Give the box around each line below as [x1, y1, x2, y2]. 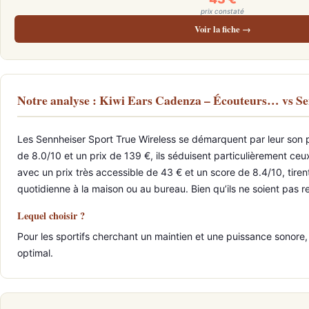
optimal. [17, 247, 53, 259]
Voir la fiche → [194, 23, 251, 35]
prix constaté [201, 7, 244, 15]
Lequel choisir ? [17, 208, 85, 223]
